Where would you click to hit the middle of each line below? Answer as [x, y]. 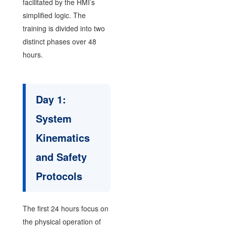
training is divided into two [64, 28]
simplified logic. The [54, 15]
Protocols [59, 176]
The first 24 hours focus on [65, 208]
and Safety [61, 156]
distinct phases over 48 [59, 41]
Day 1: [51, 99]
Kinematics [63, 137]
